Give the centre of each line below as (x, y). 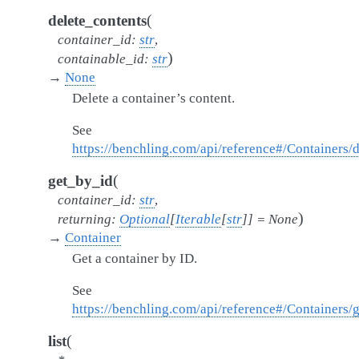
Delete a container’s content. (153, 98)
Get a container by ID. (135, 258)
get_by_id (81, 181)
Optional (145, 219)
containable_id (101, 59)
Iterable (198, 219)
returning (85, 219)
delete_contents (97, 20)
